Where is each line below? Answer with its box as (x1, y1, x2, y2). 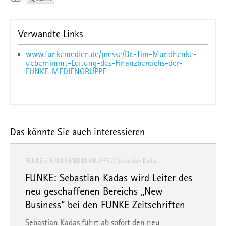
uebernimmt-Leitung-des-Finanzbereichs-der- (26, 57, 183, 68)
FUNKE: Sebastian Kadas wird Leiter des (25, 171, 192, 184)
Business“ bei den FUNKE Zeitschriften (25, 198, 185, 211)
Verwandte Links (18, 27, 83, 40)
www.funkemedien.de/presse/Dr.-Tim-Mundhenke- (26, 48, 197, 59)
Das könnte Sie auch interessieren (10, 125, 145, 138)
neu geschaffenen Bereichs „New (25, 184, 163, 197)
